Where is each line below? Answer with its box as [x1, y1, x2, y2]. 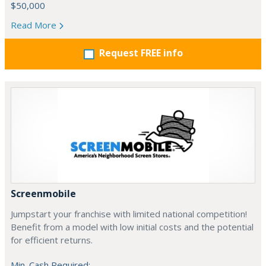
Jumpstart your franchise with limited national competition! [11, 208, 247, 220]
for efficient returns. [11, 234, 93, 246]
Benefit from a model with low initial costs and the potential [11, 221, 254, 233]
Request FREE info [99, 46, 183, 59]
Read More [11, 19, 59, 31]
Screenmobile [11, 187, 76, 200]
